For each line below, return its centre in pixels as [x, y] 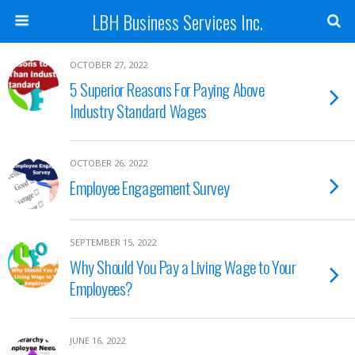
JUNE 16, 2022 [97, 340]
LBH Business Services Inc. [177, 21]
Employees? [101, 288]
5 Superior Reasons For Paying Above [167, 89]
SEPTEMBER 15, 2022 [113, 242]
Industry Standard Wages [138, 111]
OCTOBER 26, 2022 [109, 163]
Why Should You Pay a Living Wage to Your [183, 267]
